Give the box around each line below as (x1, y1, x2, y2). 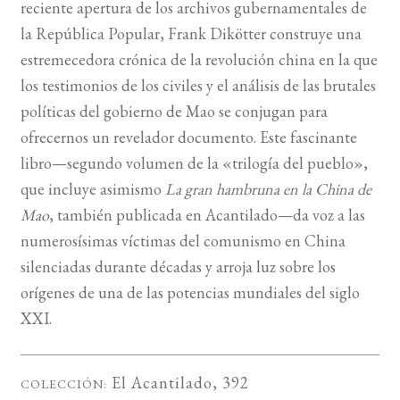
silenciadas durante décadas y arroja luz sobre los (20, 256, 336, 278)
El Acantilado (111, 371, 212, 393)
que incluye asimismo (20, 179, 165, 200)
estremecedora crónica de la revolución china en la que (20, 49, 378, 71)
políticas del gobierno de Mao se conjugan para (20, 101, 328, 122)
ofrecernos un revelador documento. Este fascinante (20, 127, 357, 148)
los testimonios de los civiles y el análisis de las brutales (20, 75, 376, 96)
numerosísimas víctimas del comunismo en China (20, 230, 346, 252)
